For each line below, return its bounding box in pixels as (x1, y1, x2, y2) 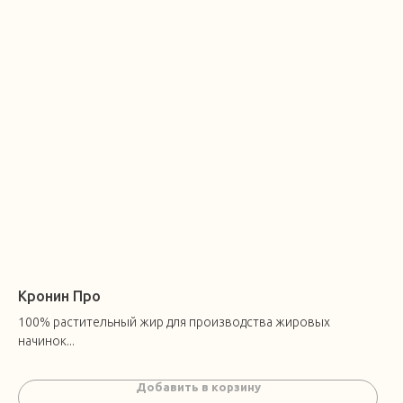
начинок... (18, 334, 75, 349)
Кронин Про (18, 288, 101, 305)
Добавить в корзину (135, 381, 261, 394)
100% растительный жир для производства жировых (18, 315, 330, 330)
